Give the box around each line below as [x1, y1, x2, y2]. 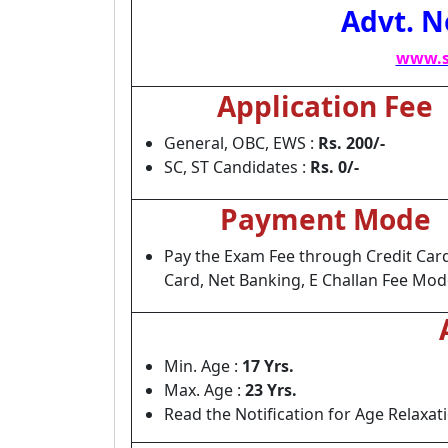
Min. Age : [164, 355, 242, 377]
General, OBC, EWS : [164, 132, 318, 154]
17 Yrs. [242, 355, 294, 377]
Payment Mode [219, 200, 431, 238]
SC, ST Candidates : [164, 156, 310, 178]
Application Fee [217, 87, 433, 125]
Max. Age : [164, 379, 245, 401]
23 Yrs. [245, 379, 297, 401]
